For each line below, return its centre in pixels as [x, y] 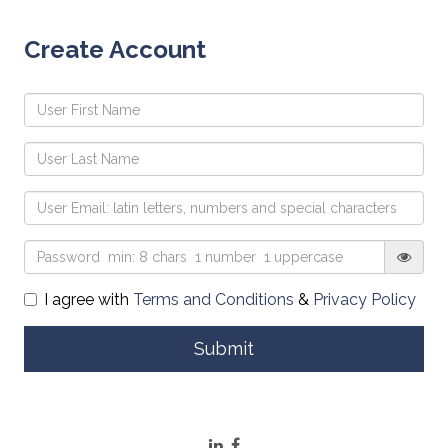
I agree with [88, 299]
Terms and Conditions [213, 299]
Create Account [115, 49]
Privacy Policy [364, 299]
